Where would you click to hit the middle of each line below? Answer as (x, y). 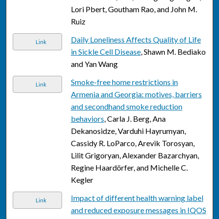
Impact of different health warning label (137, 198)
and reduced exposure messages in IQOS (138, 210)
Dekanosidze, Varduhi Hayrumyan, (128, 131)
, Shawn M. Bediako (173, 52)
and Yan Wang (94, 64)
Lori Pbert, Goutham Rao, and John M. (134, 9)
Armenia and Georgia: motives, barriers (136, 94)
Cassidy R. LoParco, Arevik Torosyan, (132, 143)
